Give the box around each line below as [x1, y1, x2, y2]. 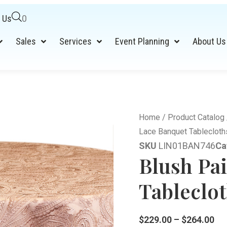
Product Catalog [168, 112, 224, 122]
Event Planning [115, 36, 170, 47]
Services [59, 36, 92, 47]
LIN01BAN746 [159, 140, 215, 151]
